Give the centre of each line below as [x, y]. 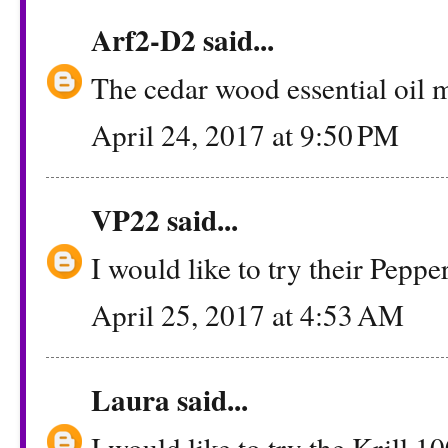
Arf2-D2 [143, 40]
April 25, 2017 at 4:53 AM [247, 315]
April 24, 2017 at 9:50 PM [245, 135]
